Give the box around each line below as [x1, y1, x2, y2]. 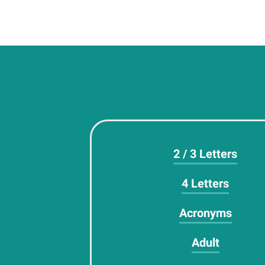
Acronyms [179, 206, 232, 220]
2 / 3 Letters [173, 147, 238, 161]
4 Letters [182, 176, 230, 190]
